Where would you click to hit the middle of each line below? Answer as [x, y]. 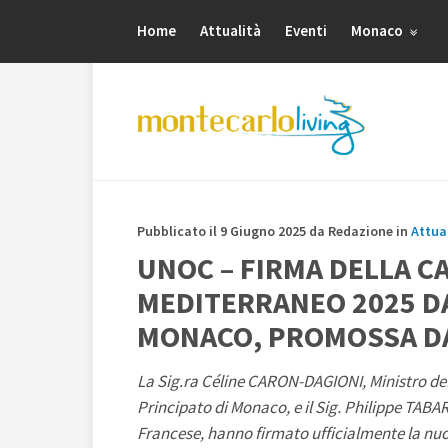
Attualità [230, 30]
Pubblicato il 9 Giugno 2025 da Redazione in [274, 231]
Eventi [306, 30]
